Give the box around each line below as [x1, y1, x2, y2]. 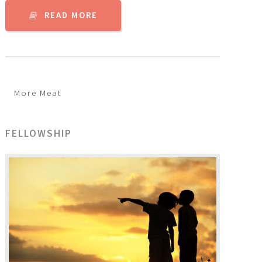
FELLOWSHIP [5, 126, 73, 140]
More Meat [14, 88, 62, 99]
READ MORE [44, 10, 98, 21]
